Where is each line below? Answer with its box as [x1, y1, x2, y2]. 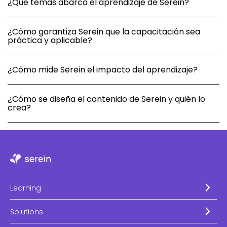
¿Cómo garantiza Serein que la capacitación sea [8, 26, 200, 38]
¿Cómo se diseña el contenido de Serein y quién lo [8, 93, 205, 105]
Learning [10, 183, 41, 194]
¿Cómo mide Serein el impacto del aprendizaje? [8, 64, 198, 76]
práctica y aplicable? [8, 34, 92, 47]
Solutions [10, 207, 43, 217]
